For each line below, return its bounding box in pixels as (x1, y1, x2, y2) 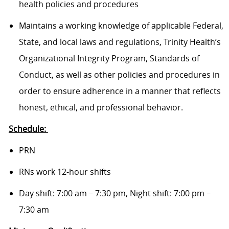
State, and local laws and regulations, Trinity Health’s (18, 36, 221, 48)
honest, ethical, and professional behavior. (18, 102, 183, 113)
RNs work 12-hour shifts (18, 166, 113, 178)
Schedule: (8, 123, 48, 135)
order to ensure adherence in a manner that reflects (18, 85, 221, 97)
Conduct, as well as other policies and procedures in (18, 69, 220, 81)
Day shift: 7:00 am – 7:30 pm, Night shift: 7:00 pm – (18, 188, 211, 199)
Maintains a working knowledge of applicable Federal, (18, 20, 223, 32)
